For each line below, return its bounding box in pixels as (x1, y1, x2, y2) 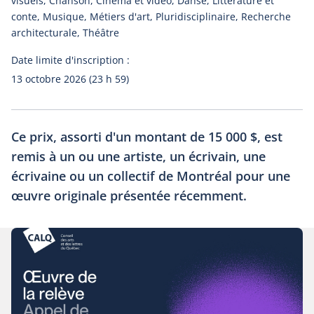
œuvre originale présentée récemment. (11, 187, 247, 204)
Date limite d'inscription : (11, 53, 130, 67)
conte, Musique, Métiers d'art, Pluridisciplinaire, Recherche (11, 10, 291, 23)
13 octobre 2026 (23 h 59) (11, 72, 129, 86)
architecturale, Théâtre (11, 26, 119, 39)
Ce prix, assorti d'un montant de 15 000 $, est (11, 128, 282, 145)
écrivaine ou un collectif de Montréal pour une (11, 168, 290, 184)
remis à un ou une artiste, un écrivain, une (11, 148, 266, 165)
